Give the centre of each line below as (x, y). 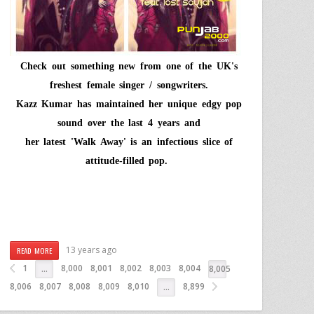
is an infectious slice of (179, 142)
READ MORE (35, 250)
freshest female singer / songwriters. (129, 85)
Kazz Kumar (44, 104)
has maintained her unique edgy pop (157, 104)
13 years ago (92, 250)
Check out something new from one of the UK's (129, 66)
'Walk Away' (98, 142)
